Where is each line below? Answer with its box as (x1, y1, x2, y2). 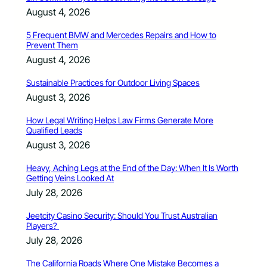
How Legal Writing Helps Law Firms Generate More (26, 115, 213, 126)
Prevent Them (26, 40, 78, 51)
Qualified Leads (26, 125, 82, 136)
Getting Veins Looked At (26, 173, 114, 184)
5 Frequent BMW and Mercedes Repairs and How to (26, 30, 216, 41)
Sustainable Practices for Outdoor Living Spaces (26, 77, 200, 88)
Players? (26, 221, 59, 231)
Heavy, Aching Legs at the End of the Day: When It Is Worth (26, 163, 238, 173)
